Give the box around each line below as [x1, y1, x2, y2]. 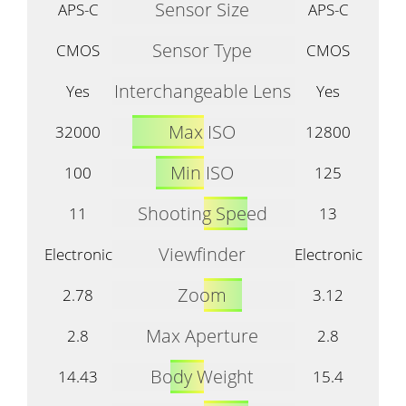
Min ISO [170, 159, 234, 185]
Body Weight [150, 363, 254, 389]
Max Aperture [146, 323, 258, 348]
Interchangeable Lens [113, 78, 291, 103]
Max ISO [169, 119, 236, 144]
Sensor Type [152, 37, 252, 63]
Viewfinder [159, 241, 246, 266]
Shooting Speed [137, 200, 267, 226]
